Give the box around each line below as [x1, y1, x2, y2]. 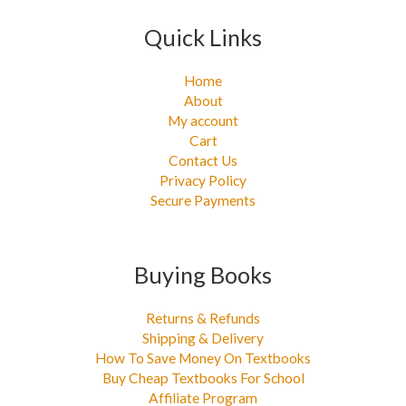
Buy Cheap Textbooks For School [101, 369, 304, 386]
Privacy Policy [159, 171, 246, 188]
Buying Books [134, 261, 272, 289]
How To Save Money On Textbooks [95, 349, 311, 366]
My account [168, 111, 238, 129]
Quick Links [144, 24, 262, 52]
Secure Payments [150, 191, 256, 208]
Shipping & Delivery [142, 329, 264, 346]
